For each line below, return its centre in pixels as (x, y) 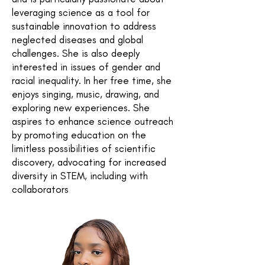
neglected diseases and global (77, 40)
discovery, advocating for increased (89, 162)
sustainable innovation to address (84, 26)
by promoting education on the (79, 135)
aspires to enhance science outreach (93, 121)
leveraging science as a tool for (81, 12)
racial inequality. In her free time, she (92, 80)
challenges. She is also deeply (76, 53)
